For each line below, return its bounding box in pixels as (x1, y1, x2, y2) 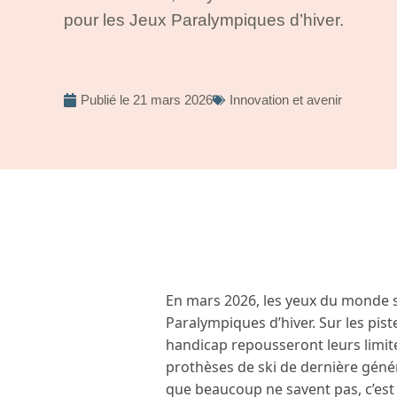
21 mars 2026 (133, 92, 213, 107)
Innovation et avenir (230, 92, 342, 107)
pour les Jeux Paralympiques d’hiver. (64, 10, 344, 29)
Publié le (81, 92, 129, 107)
